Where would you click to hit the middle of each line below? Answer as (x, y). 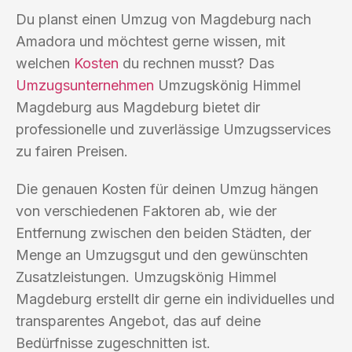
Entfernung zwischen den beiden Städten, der (163, 233)
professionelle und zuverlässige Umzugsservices (173, 129)
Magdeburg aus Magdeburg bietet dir (138, 107)
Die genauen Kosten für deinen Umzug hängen (167, 189)
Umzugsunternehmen (85, 85)
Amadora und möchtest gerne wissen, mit (150, 41)
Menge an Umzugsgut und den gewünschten (162, 255)
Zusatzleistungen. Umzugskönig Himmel (146, 277)
